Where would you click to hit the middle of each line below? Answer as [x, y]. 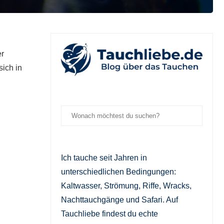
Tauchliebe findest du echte [109, 213]
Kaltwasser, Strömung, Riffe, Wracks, [126, 185]
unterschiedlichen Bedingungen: [118, 171]
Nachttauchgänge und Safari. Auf [119, 199]
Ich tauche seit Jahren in [104, 157]
